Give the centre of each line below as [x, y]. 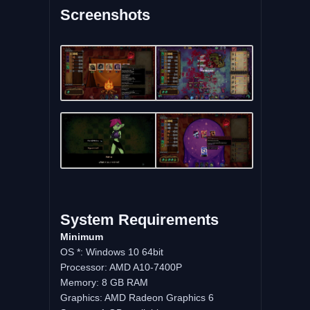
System [87, 219]
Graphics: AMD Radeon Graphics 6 [137, 297]
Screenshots [105, 15]
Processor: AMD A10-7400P [121, 267]
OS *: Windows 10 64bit [111, 252]
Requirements [168, 219]
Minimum [81, 236]
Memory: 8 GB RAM [104, 282]
